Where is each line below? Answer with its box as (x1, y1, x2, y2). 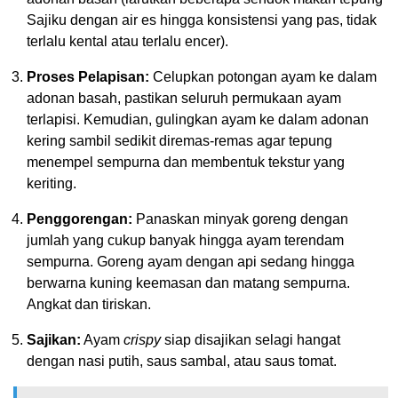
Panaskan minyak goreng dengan (132, 211, 348, 227)
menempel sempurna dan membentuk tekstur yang (27, 154, 345, 170)
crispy (123, 331, 161, 347)
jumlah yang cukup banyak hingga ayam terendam (27, 232, 344, 248)
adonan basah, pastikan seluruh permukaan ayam (27, 90, 341, 106)
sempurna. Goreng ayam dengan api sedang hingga (27, 253, 354, 269)
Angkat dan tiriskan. (27, 296, 151, 312)
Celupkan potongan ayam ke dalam (149, 68, 377, 84)
